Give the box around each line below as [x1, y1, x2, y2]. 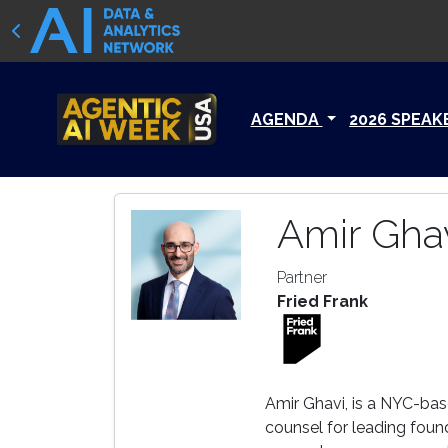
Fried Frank [277, 292, 368, 312]
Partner [277, 268, 327, 288]
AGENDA [250, 109, 323, 129]
